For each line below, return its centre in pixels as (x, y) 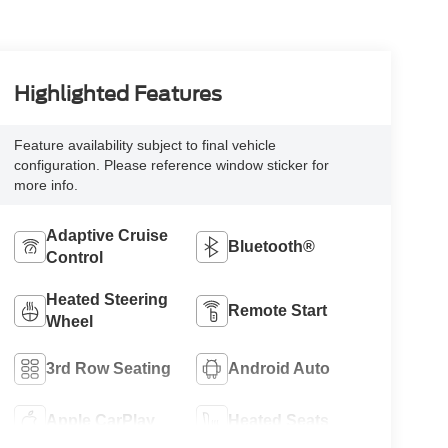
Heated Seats (279, 420)
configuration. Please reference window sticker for (171, 164)
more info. (45, 184)
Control (74, 257)
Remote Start (278, 310)
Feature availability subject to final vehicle (144, 144)
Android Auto (279, 368)
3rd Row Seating (108, 368)
